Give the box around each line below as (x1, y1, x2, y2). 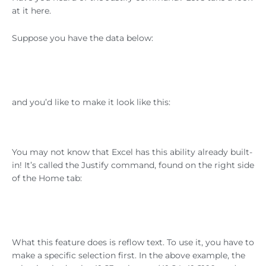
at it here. (12, 6, 51, 16)
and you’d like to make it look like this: (12, 97, 170, 107)
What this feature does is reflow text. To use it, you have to (12, 237, 254, 248)
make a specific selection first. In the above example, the (12, 251, 245, 261)
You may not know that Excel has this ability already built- (12, 147, 252, 157)
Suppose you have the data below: (12, 33, 153, 43)
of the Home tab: (12, 173, 82, 183)
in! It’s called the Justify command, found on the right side (12, 160, 254, 170)
